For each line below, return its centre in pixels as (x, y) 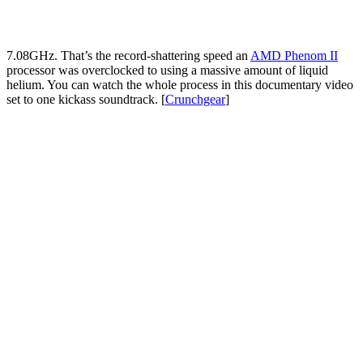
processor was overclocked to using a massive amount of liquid (167, 70)
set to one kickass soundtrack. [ (86, 99)
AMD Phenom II (294, 55)
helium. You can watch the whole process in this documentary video (180, 84)
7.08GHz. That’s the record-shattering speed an (128, 55)
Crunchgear (195, 99)
